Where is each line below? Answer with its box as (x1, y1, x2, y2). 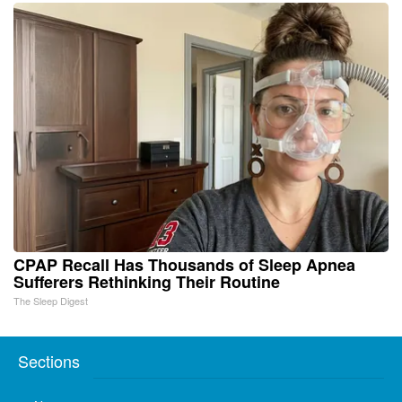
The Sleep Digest (13, 293, 88, 308)
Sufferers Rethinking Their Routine (13, 269, 280, 293)
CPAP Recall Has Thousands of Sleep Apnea (13, 252, 355, 276)
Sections (18, 348, 80, 372)
